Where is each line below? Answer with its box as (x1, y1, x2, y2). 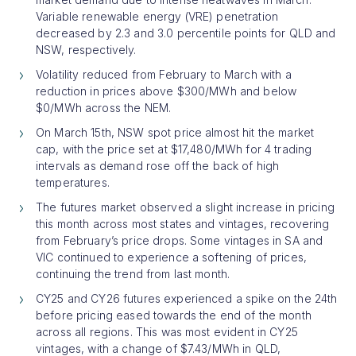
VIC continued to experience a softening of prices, (36, 250, 308, 264)
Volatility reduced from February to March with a (36, 67, 292, 81)
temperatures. (36, 175, 110, 189)
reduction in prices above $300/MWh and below (36, 83, 297, 98)
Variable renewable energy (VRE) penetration (36, 9, 279, 23)
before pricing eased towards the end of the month (36, 308, 311, 322)
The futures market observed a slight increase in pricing (36, 199, 335, 214)
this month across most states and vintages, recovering (36, 216, 330, 230)
